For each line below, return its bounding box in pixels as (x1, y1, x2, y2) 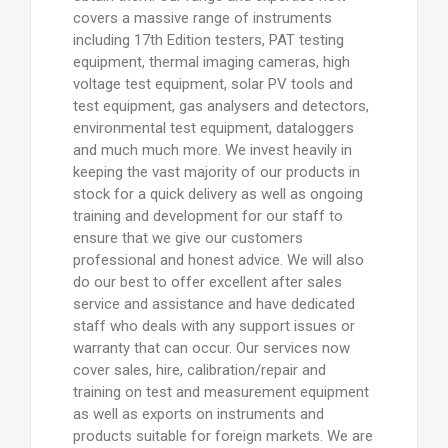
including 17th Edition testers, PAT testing (72, 30, 344, 49)
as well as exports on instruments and (72, 404, 324, 423)
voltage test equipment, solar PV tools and (72, 74, 353, 93)
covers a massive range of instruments (72, 8, 332, 27)
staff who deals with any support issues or (72, 316, 355, 335)
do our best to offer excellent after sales (72, 272, 342, 291)
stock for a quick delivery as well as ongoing (72, 184, 363, 203)
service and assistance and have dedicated (72, 294, 355, 313)
